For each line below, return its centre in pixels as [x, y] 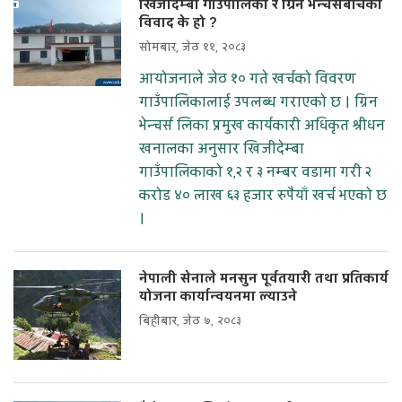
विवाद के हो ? [178, 23]
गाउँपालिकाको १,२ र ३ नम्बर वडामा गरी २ [255, 173]
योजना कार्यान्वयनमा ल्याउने [218, 297]
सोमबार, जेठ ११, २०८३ [192, 48]
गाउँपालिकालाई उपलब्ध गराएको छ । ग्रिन [258, 103]
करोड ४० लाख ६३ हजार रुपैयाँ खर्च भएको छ [263, 196]
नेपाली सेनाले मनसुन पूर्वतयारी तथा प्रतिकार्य [264, 279]
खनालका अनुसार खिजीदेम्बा [222, 149]
